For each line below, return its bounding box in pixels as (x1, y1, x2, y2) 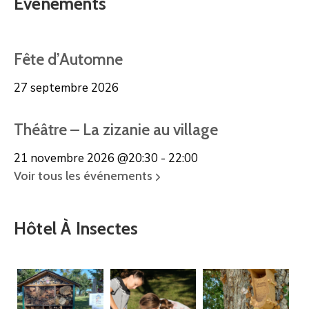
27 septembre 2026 (14, 80, 119, 97)
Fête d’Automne (14, 50, 123, 70)
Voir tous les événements (14, 168, 155, 184)
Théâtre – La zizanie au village (14, 120, 218, 140)
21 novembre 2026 (14, 150, 114, 167)
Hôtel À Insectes (14, 218, 139, 239)
